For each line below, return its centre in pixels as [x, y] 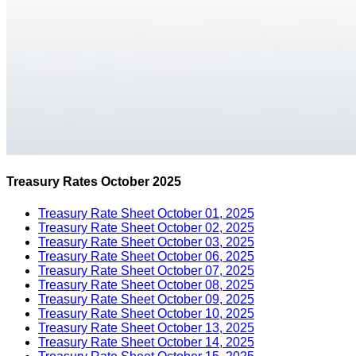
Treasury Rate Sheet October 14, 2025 [146, 342]
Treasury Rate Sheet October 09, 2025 [146, 299]
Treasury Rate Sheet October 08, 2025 [146, 284]
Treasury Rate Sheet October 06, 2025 [146, 256]
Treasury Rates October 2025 [94, 182]
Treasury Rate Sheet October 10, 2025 [146, 313]
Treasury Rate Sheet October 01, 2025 [146, 213]
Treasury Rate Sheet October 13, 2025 [146, 327]
